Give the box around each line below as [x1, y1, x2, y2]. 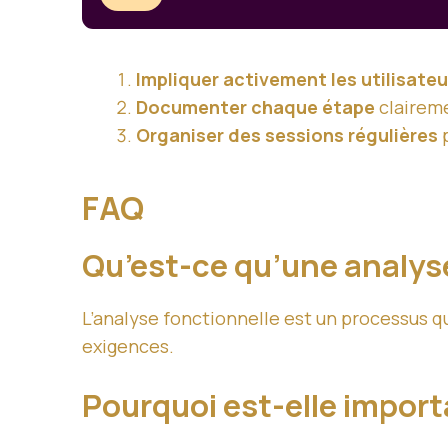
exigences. [82, 333, 174, 358]
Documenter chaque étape [136, 94, 375, 119]
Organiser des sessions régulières [136, 122, 438, 147]
